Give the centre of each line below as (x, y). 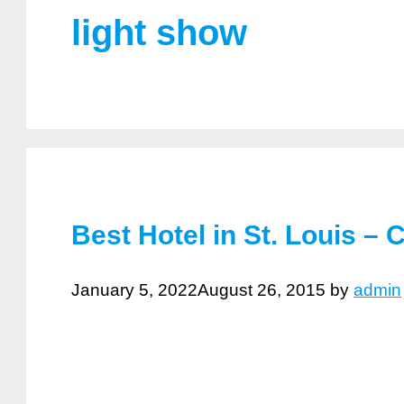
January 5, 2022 (134, 290)
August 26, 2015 (262, 290)
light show (159, 32)
